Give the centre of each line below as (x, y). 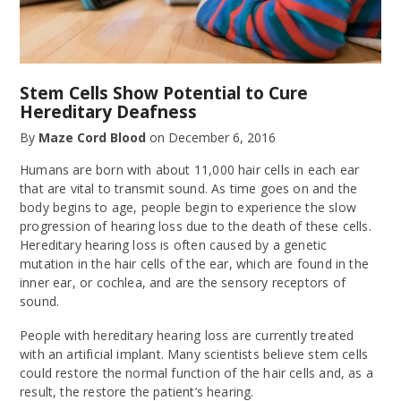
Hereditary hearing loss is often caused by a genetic (174, 244)
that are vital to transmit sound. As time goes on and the (189, 188)
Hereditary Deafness (108, 112)
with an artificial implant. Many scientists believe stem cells (194, 354)
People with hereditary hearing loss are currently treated (187, 335)
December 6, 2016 (222, 138)
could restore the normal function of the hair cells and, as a (196, 372)
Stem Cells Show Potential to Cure (164, 94)
